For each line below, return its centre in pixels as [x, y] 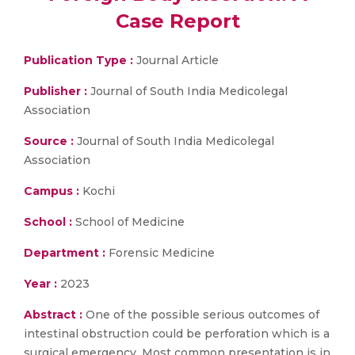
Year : [40, 284]
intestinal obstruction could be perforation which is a [177, 334]
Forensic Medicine [160, 253]
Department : [65, 253]
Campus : [52, 191]
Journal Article [176, 60]
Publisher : [57, 91]
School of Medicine [128, 222]
